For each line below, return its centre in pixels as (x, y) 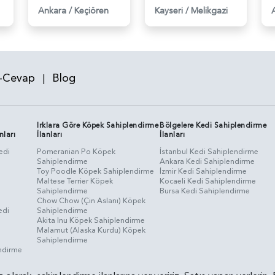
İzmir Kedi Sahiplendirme (203, 171)
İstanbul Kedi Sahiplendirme (209, 151)
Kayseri (169, 10)
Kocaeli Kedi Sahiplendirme (208, 181)
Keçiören (91, 10)
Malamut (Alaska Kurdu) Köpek (91, 230)
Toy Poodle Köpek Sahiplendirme (96, 171)
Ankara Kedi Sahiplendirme (207, 161)
